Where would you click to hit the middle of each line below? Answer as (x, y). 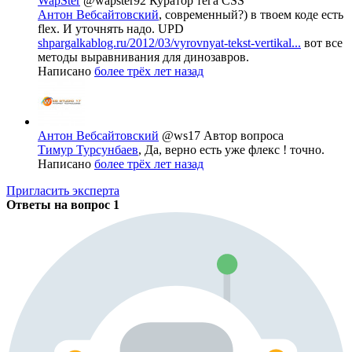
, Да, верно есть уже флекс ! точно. (231, 150)
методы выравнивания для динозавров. (143, 57)
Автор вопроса (244, 136)
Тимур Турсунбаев (88, 150)
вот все (322, 43)
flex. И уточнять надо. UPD (111, 29)
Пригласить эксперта (63, 191)
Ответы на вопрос (60, 205)
